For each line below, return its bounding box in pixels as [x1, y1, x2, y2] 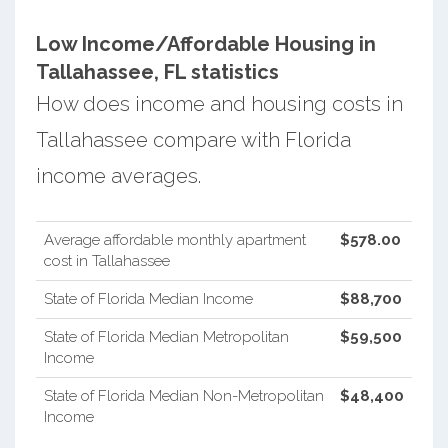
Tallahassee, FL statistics [35, 59, 279, 84]
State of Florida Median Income [43, 289, 253, 308]
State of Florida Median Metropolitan [43, 327, 289, 346]
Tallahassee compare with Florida [35, 127, 351, 152]
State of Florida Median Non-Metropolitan [43, 386, 324, 405]
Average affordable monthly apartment [43, 230, 306, 249]
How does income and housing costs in [35, 91, 403, 116]
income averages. [35, 163, 201, 188]
